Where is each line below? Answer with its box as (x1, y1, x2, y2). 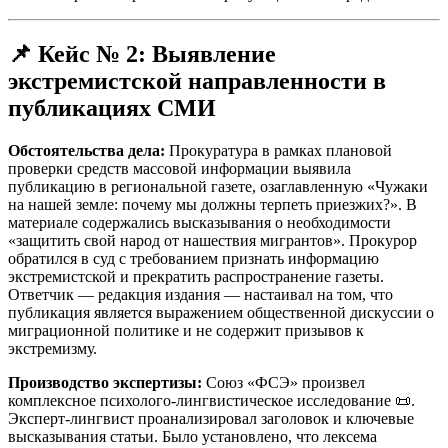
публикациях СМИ (8, 94, 216, 121)
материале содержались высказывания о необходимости (8, 213, 391, 231)
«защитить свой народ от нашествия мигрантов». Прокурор (8, 231, 417, 249)
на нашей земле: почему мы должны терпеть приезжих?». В (8, 195, 417, 213)
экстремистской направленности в (8, 67, 386, 94)
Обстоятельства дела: (8, 141, 165, 159)
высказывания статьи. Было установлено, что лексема (8, 427, 377, 445)
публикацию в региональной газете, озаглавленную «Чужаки (8, 177, 428, 195)
